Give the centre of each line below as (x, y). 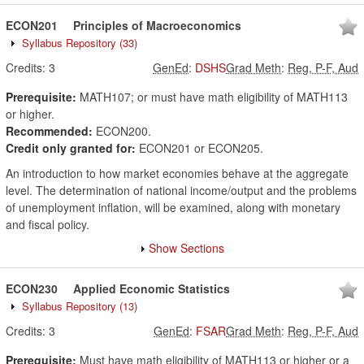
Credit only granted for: (71, 148)
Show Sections (186, 248)
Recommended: (49, 131)
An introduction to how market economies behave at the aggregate (177, 173)
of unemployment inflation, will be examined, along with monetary (173, 207)
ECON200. (122, 131)
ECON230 (32, 288)
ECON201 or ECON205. (199, 148)
